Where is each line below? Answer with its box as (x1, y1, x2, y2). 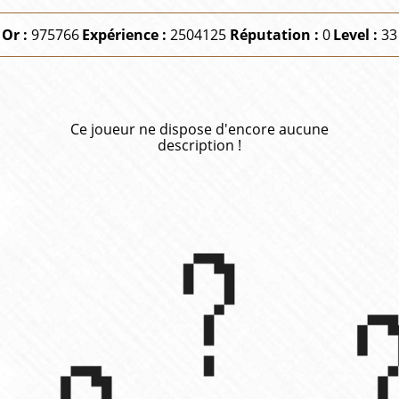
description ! (158, 134, 241, 155)
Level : (333, 24, 382, 45)
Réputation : (229, 24, 322, 45)
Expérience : (82, 24, 171, 45)
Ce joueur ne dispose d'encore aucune (70, 118, 329, 139)
